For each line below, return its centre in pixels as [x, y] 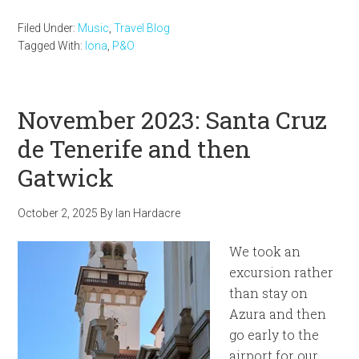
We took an [265, 251]
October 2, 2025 [58, 213]
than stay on [269, 293]
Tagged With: [52, 46]
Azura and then [278, 314]
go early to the [274, 335]
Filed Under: [48, 28]
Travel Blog [142, 28]
